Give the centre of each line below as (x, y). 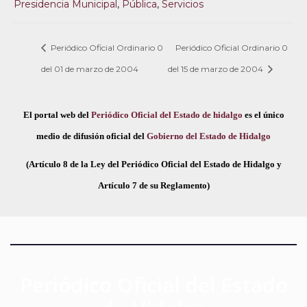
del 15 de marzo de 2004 (216, 69)
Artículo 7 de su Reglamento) (153, 185)
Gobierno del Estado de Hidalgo (209, 136)
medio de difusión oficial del (91, 136)
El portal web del (57, 114)
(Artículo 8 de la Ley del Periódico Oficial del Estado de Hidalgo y (153, 164)
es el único (263, 114)
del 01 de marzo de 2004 (90, 69)
